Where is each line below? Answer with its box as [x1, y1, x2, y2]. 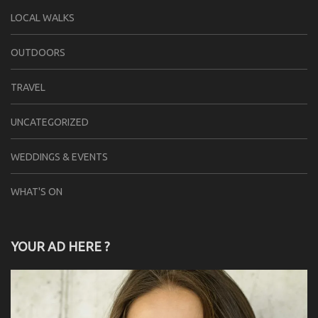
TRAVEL [11, 82, 45, 94]
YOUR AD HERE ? [11, 239, 110, 254]
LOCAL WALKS [11, 12, 75, 24]
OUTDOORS [11, 47, 65, 59]
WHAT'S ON [11, 186, 62, 198]
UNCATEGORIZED [11, 116, 89, 128]
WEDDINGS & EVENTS [11, 151, 108, 163]
